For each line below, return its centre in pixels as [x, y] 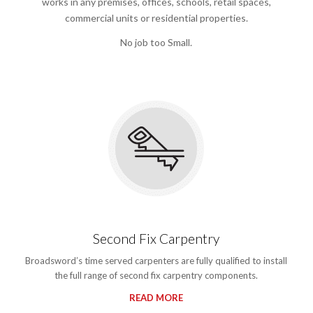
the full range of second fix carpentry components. [156, 275]
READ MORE [156, 297]
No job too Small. [156, 42]
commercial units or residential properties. [156, 17]
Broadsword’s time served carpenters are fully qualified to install [156, 260]
